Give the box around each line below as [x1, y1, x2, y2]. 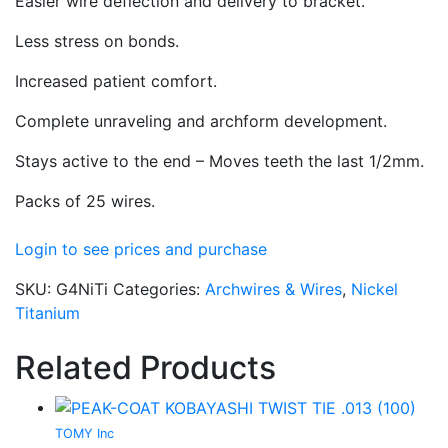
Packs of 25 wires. [15, 190, 155, 211]
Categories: [113, 278, 205, 299]
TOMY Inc [55, 426, 114, 442]
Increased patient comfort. [15, 70, 217, 91]
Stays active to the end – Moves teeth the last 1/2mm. [15, 150, 424, 171]
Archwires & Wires [205, 278, 342, 299]
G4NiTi [56, 278, 108, 299]
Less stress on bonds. [15, 30, 179, 51]
